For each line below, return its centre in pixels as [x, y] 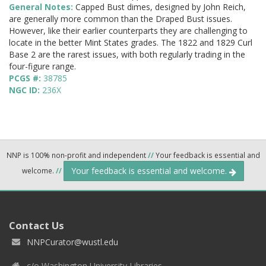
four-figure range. [42, 66]
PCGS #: [26, 78]
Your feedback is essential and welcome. [150, 171]
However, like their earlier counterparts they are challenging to [128, 31]
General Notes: [42, 7]
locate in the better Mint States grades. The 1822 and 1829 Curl [131, 43]
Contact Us [37, 226]
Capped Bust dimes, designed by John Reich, [161, 7]
